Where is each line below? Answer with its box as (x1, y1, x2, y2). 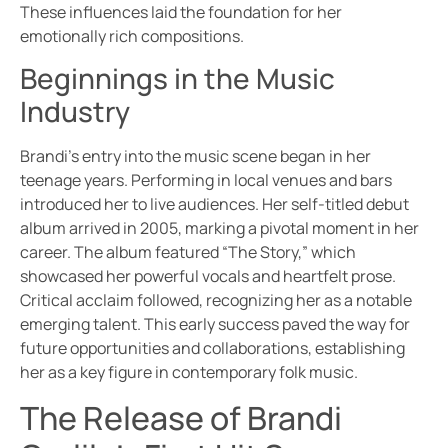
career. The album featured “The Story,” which (20, 241, 356, 264)
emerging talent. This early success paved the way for (20, 313, 410, 336)
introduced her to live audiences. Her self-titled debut (20, 193, 409, 216)
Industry (20, 92, 130, 131)
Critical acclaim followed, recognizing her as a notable (20, 289, 412, 312)
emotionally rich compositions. (20, 24, 244, 47)
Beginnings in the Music (20, 59, 335, 98)
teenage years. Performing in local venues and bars (20, 169, 392, 192)
